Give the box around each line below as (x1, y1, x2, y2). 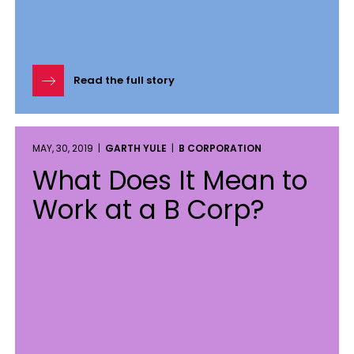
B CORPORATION (179, 141, 262, 155)
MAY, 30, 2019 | (32, 141, 105, 155)
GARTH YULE (105, 141, 167, 155)
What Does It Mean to (32, 162, 307, 199)
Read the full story (73, 73, 175, 88)
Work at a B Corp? (32, 191, 265, 228)
